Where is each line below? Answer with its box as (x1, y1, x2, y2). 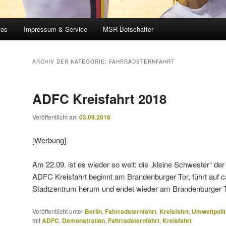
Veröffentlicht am (32, 112, 79, 122)
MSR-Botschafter (103, 24, 154, 34)
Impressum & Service (23, 24, 87, 34)
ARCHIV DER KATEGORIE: (32, 58, 109, 66)
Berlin (85, 207, 102, 216)
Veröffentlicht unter (32, 207, 83, 216)
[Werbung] (32, 134, 66, 145)
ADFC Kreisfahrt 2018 (32, 89, 166, 108)
